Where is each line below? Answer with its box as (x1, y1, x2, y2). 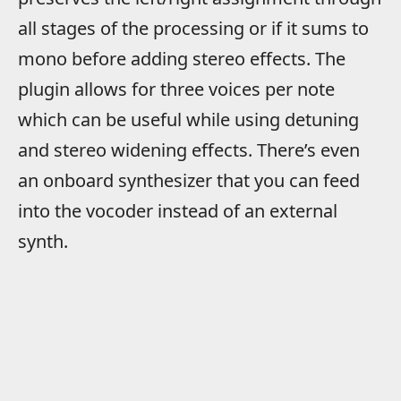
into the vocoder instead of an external (18, 198, 337, 223)
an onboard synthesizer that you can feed (18, 167, 360, 192)
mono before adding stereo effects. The (18, 46, 346, 71)
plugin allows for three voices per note (18, 76, 335, 101)
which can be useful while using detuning (18, 107, 359, 132)
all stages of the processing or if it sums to (18, 15, 369, 40)
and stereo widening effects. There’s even (18, 137, 360, 162)
